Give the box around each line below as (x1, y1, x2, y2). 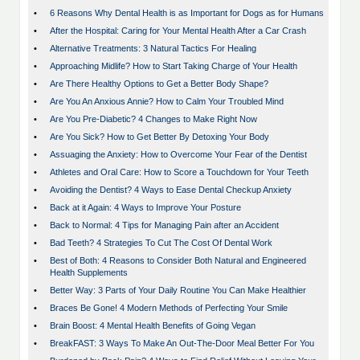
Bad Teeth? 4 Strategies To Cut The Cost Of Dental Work (50, 238, 272, 248)
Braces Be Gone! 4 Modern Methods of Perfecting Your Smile (50, 303, 288, 313)
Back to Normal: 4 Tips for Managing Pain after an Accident (50, 220, 279, 231)
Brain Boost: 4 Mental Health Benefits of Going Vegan (50, 321, 256, 331)
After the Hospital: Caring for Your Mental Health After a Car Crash (50, 26, 306, 36)
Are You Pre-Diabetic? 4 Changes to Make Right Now (50, 114, 257, 125)
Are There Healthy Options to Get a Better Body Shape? (50, 79, 268, 89)
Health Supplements (50, 268, 128, 278)
